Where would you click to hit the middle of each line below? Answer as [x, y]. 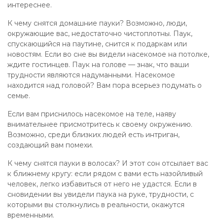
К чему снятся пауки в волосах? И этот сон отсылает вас [108, 163]
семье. [19, 96]
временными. [31, 215]
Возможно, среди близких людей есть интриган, [93, 135]
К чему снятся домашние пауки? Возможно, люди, [97, 23]
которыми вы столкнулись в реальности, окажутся [96, 205]
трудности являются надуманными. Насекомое [91, 75]
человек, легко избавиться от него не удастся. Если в [102, 184]
